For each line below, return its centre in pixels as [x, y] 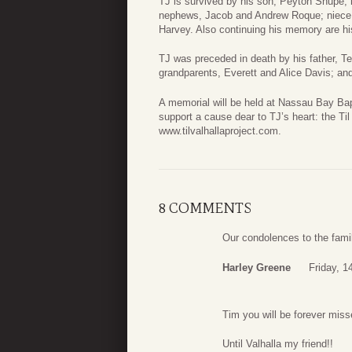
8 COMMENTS [205, 209]
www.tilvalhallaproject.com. [220, 130]
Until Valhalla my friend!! [278, 344]
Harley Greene [257, 267]
